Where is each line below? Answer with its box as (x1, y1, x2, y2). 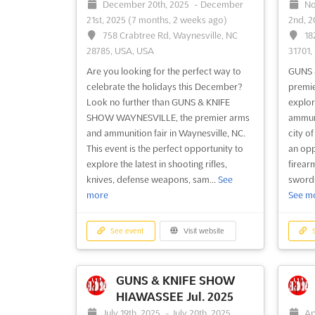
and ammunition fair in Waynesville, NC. (86, 128, 245, 139)
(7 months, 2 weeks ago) (127, 15, 227, 25)
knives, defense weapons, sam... (86, 174, 218, 185)
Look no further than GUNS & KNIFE (86, 97, 230, 108)
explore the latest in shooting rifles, (86, 159, 227, 169)
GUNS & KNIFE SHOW (115, 274, 235, 288)
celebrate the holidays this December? (86, 82, 243, 92)
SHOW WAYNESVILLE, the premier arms (86, 112, 250, 123)
